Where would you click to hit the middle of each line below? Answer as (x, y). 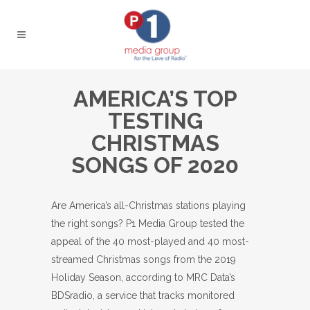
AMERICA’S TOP (155, 99)
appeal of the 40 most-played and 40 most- (150, 241)
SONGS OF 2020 (155, 165)
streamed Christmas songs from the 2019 (144, 259)
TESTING (155, 121)
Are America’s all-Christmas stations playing (148, 206)
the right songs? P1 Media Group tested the (148, 224)
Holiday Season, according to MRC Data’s (143, 277)
